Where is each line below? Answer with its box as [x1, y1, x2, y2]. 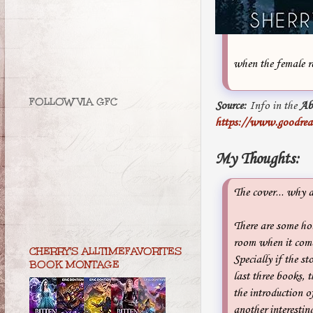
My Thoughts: [215, 150, 299, 168]
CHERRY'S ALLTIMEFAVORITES [29, 245, 182, 259]
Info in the [247, 99, 300, 112]
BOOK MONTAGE [29, 258, 119, 272]
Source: [215, 99, 247, 112]
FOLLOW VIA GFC [29, 95, 117, 109]
